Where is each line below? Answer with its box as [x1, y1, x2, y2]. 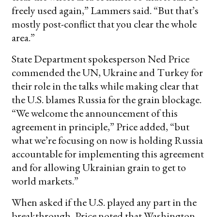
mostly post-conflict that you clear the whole [12, 16, 197, 31]
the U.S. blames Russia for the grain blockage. [12, 92, 201, 107]
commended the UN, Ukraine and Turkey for [12, 65, 203, 79]
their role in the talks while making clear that [12, 78, 199, 93]
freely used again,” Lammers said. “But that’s [12, 3, 199, 17]
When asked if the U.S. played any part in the [12, 195, 197, 209]
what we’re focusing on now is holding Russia [12, 133, 203, 147]
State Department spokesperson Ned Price [12, 51, 189, 66]
